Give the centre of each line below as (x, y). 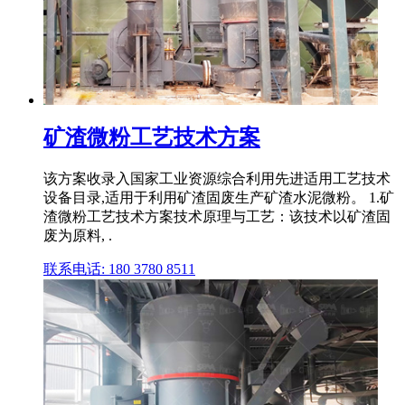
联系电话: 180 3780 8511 (119, 268)
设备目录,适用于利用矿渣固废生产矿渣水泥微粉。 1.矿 (219, 197)
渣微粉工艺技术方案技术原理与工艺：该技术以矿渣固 (217, 216)
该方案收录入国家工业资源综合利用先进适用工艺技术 (217, 178)
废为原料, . (78, 235)
